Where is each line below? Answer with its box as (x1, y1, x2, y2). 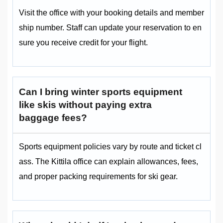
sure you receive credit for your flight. (19, 38, 148, 47)
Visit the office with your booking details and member (19, 8, 204, 17)
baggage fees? (19, 112, 87, 123)
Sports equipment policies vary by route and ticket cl (19, 142, 202, 151)
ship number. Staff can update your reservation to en (19, 23, 202, 32)
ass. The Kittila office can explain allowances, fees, (19, 157, 198, 166)
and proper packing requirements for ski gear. (19, 172, 178, 181)
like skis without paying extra (19, 100, 152, 111)
